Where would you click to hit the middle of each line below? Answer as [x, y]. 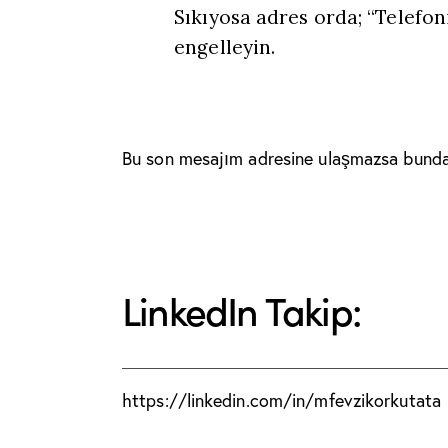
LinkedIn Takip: [241, 309]
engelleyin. [225, 46]
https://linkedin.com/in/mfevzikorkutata [281, 401]
